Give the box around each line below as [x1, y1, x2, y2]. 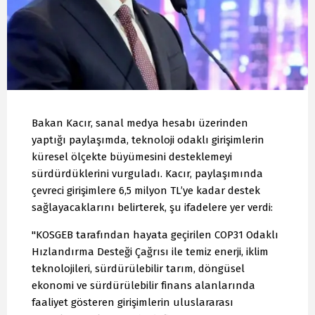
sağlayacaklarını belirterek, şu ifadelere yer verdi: [32, 201, 273, 214]
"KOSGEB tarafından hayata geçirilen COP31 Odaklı [32, 229, 278, 242]
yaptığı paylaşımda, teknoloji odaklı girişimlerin [32, 134, 264, 147]
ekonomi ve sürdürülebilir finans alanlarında [32, 279, 255, 292]
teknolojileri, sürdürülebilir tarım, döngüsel [32, 262, 245, 276]
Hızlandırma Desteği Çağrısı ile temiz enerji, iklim [32, 245, 269, 259]
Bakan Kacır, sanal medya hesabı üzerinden [32, 117, 248, 130]
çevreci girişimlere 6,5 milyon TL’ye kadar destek [32, 184, 260, 198]
